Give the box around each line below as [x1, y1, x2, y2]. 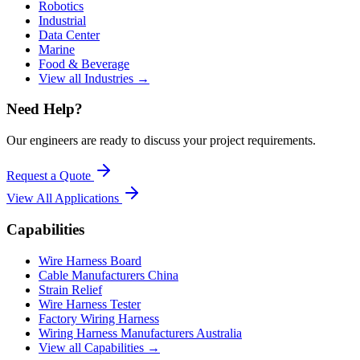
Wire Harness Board [39, 253, 141, 268]
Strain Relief [39, 282, 102, 297]
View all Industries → [39, 71, 149, 85]
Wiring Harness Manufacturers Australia [39, 325, 242, 340]
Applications [55, 191, 119, 206]
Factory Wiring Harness [39, 311, 159, 325]
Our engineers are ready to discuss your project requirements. [6, 133, 316, 148]
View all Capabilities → [39, 340, 160, 354]
